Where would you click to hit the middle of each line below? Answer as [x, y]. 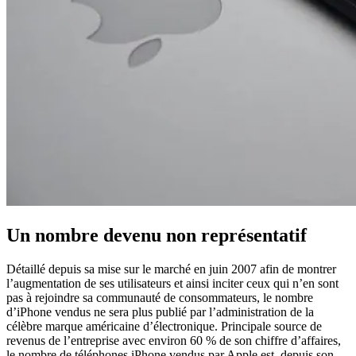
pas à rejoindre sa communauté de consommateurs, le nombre [160, 297]
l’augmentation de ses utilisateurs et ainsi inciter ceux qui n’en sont [172, 283]
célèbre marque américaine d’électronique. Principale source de [164, 326]
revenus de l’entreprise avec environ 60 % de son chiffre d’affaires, [174, 340]
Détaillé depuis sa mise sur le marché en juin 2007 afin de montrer [171, 269]
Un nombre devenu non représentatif [157, 235]
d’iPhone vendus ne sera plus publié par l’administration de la [160, 311]
